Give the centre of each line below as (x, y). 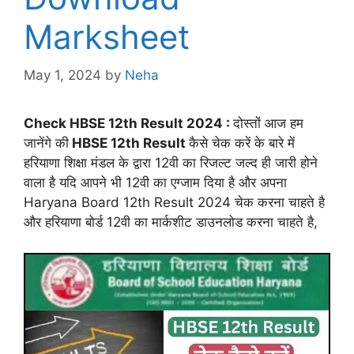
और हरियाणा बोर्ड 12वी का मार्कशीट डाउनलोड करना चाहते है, (171, 222)
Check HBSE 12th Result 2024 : (128, 124)
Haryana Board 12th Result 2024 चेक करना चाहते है (174, 203)
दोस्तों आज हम (268, 124)
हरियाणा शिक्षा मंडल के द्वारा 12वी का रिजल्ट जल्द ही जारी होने (171, 163)
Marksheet (107, 36)
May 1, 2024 (62, 75)
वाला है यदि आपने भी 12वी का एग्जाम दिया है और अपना (155, 183)
